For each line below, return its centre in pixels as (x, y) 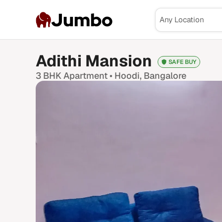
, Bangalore (163, 76)
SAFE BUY (182, 62)
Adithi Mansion (94, 61)
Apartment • (88, 76)
